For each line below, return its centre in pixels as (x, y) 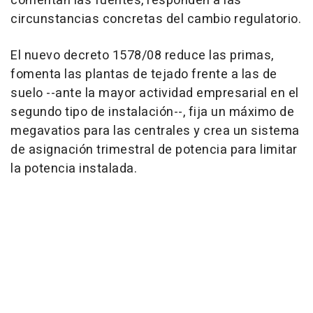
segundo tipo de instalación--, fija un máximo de (152, 112)
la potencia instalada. (74, 169)
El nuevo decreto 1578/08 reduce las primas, (142, 56)
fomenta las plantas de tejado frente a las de (144, 74)
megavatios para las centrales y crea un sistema (155, 131)
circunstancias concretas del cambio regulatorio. (156, 19)
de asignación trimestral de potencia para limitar (154, 150)
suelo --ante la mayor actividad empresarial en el (155, 93)
